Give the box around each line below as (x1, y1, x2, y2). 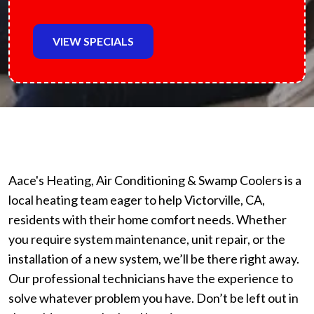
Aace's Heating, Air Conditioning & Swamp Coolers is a (8, 172, 301, 188)
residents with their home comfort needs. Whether (8, 212, 287, 227)
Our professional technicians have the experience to (8, 271, 293, 286)
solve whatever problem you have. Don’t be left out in (8, 290, 299, 306)
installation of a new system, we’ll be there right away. (8, 251, 299, 266)
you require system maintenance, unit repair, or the (8, 231, 285, 247)
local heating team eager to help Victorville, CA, (8, 192, 265, 207)
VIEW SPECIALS (53, 34, 134, 48)
